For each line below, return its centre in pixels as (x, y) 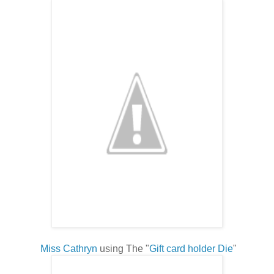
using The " (124, 248)
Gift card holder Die (191, 248)
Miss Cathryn (70, 248)
